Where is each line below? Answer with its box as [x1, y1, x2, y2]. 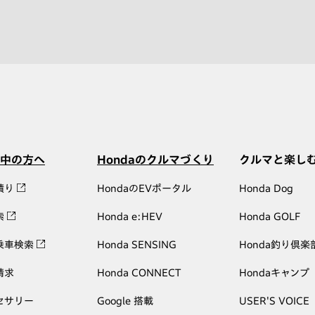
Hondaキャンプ [239, 268, 309, 278]
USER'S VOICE [239, 296, 309, 307]
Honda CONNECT [97, 268, 181, 278]
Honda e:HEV [97, 212, 162, 222]
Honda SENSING [97, 240, 176, 250]
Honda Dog [239, 184, 293, 194]
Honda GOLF [239, 212, 300, 222]
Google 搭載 [97, 296, 153, 307]
